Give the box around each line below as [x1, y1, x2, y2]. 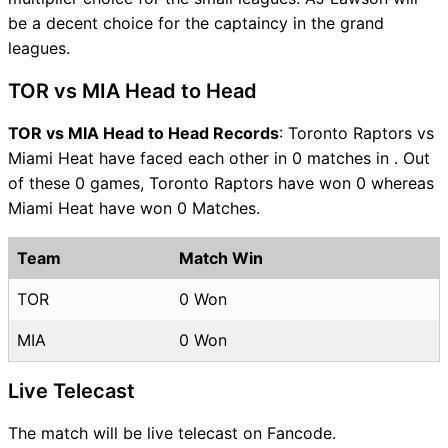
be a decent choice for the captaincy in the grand [8, 12, 384, 33]
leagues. [8, 37, 70, 58]
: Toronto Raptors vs [279, 122, 434, 143]
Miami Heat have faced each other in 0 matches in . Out [8, 147, 430, 168]
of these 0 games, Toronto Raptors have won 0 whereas [8, 172, 434, 193]
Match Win [179, 247, 263, 268]
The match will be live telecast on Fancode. [8, 422, 336, 443]
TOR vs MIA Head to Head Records [8, 122, 279, 143]
